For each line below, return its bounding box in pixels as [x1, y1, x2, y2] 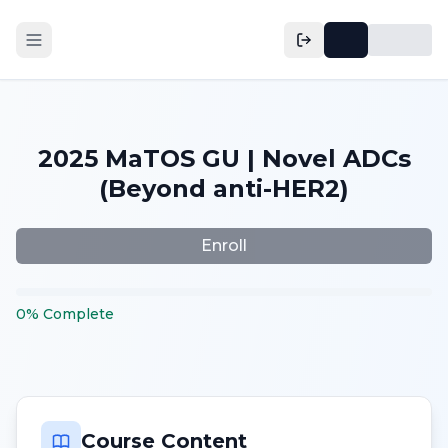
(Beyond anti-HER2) [99, 174, 349, 203]
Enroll [201, 236, 247, 255]
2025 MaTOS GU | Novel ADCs [37, 144, 411, 173]
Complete [43, 305, 114, 323]
